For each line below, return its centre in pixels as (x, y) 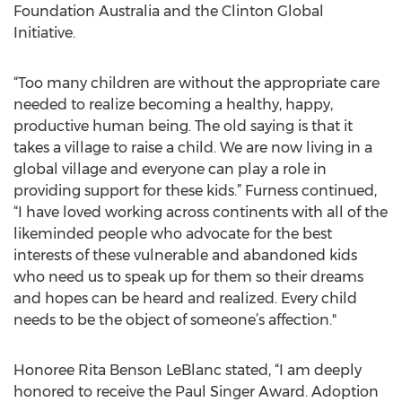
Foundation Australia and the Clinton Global (169, 11)
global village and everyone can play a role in (170, 169)
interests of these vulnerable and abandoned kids (185, 255)
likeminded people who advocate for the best (173, 234)
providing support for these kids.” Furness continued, (195, 191)
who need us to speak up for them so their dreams (188, 277)
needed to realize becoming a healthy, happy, (173, 105)
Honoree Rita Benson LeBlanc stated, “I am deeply (188, 370)
